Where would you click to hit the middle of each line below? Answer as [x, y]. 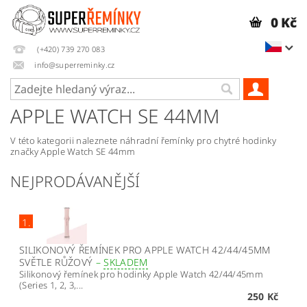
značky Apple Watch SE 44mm [73, 151]
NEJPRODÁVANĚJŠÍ [75, 181]
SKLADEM [126, 262]
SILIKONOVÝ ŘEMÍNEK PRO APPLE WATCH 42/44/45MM [145, 250]
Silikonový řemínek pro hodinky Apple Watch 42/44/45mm [142, 274]
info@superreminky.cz [75, 64]
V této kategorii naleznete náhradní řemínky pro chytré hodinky [143, 140]
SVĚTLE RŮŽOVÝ [58, 262]
